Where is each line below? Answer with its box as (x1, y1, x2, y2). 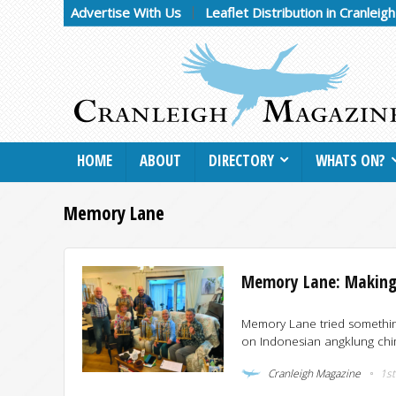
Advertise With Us (71, 4, 181, 21)
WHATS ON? (316, 149, 385, 171)
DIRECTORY (209, 149, 274, 171)
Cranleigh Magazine (265, 365, 361, 381)
